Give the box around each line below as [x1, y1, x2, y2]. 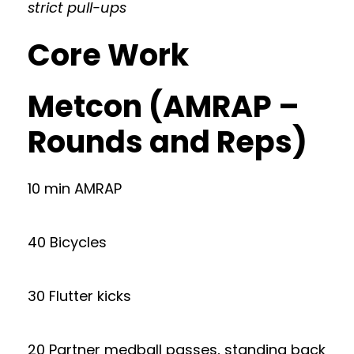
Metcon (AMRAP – [28, 85, 299, 127]
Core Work [28, 34, 189, 76]
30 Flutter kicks [28, 286, 131, 306]
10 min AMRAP [28, 179, 122, 198]
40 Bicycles [28, 232, 107, 252]
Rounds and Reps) [28, 121, 307, 163]
